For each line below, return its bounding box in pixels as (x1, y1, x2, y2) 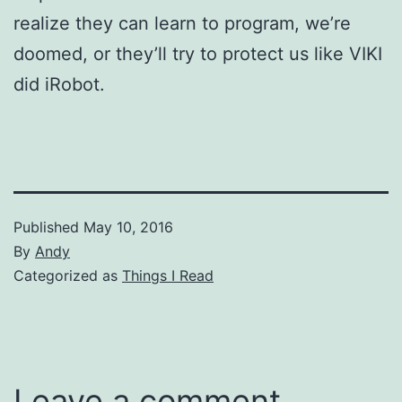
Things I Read (122, 266, 214, 284)
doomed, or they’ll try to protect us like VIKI (13, 42, 382, 65)
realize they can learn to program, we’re (13, 12, 351, 34)
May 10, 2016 (83, 217, 173, 236)
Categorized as (13, 266, 122, 284)
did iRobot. (13, 73, 105, 95)
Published (13, 217, 83, 236)
